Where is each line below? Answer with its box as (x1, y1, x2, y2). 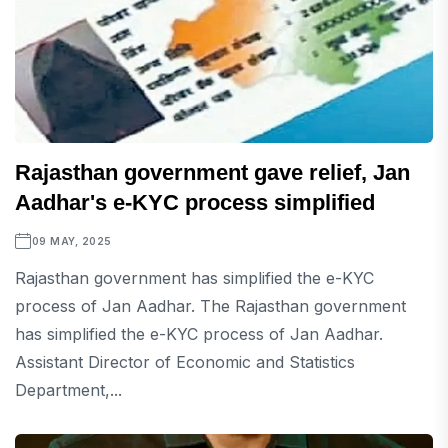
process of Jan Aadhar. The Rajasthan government (15, 296, 406, 317)
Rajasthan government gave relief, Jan (15, 160, 410, 186)
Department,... (15, 380, 122, 401)
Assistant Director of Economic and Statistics (15, 352, 355, 373)
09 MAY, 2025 (31, 235, 112, 248)
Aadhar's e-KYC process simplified (15, 190, 375, 216)
